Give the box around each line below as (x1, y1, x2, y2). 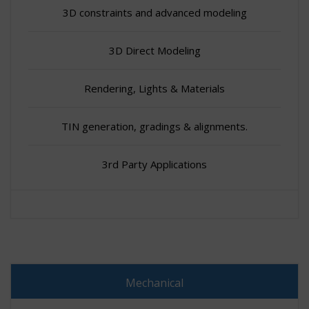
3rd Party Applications (102, 157, 207, 171)
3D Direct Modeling (108, 43, 201, 57)
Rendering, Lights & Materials (84, 81, 225, 95)
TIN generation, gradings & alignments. (61, 119, 248, 133)
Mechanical (126, 275, 183, 290)
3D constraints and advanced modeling (62, 5, 247, 19)
